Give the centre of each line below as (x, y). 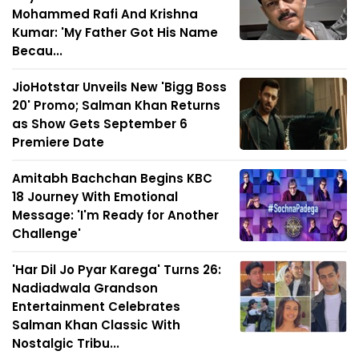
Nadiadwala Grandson (85, 288)
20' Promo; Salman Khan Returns (116, 106)
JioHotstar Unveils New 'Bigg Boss (119, 87)
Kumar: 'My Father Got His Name (115, 33)
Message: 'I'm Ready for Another (115, 216)
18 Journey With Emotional (95, 197)
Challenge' (46, 234)
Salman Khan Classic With (96, 325)
